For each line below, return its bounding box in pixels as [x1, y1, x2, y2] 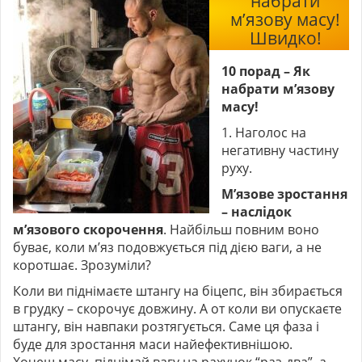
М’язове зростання [221, 184, 347, 203]
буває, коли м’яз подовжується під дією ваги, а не [13, 238, 322, 256]
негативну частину [221, 141, 339, 159]
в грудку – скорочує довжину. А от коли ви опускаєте [13, 299, 342, 318]
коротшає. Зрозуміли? [13, 255, 151, 274]
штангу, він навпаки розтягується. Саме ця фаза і [13, 317, 319, 335]
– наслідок [221, 202, 292, 221]
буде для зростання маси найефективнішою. [13, 335, 293, 353]
